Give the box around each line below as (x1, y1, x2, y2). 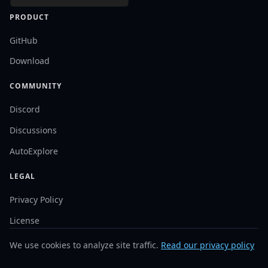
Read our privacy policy (161, 239, 254, 251)
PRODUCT (10, 11, 49, 22)
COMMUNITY (10, 81, 62, 92)
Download (10, 55, 50, 67)
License (10, 214, 39, 226)
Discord (10, 103, 40, 115)
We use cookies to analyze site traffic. (10, 239, 161, 251)
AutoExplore (10, 145, 58, 157)
